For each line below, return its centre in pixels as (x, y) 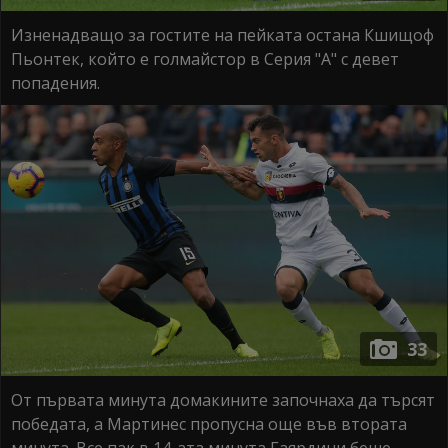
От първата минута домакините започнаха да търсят (223, 399)
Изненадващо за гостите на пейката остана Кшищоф (222, 35)
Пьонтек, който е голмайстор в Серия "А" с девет (205, 59)
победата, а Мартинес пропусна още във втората (209, 423)
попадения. (55, 83)
